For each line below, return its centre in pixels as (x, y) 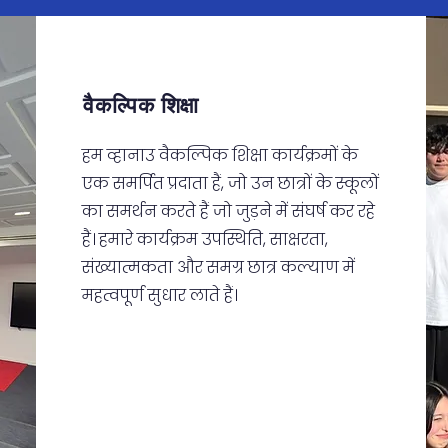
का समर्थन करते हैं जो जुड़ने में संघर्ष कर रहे (229, 211)
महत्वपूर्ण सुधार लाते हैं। (160, 295)
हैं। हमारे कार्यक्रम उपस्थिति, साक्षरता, (205, 239)
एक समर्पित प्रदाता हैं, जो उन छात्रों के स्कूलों (231, 183)
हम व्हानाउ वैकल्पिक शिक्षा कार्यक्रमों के (220, 155)
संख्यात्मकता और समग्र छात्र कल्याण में (219, 267)
